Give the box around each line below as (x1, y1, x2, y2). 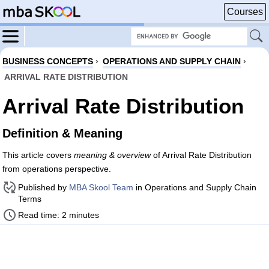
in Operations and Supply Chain (133, 183, 256, 192)
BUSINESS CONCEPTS (2, 56, 93, 66)
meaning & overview (74, 150, 151, 160)
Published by (18, 183, 69, 192)
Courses (227, 7, 263, 17)
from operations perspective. (2, 164, 111, 174)
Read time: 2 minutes (18, 210, 99, 220)
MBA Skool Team (69, 183, 133, 192)
